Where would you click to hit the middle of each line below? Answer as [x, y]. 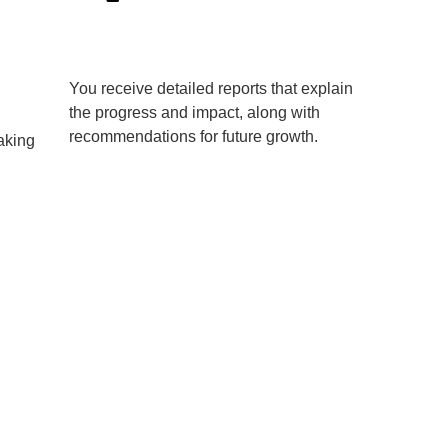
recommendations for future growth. [193, 136]
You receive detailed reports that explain [211, 88]
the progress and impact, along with [194, 112]
